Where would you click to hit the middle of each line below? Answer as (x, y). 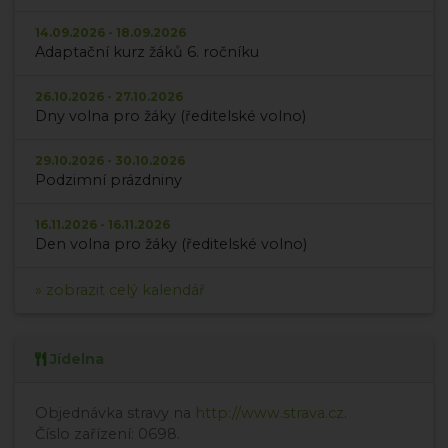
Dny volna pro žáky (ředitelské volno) (170, 116)
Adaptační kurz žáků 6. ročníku (147, 52)
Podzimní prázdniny (108, 180)
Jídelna (77, 359)
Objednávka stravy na (115, 413)
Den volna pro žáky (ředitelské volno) (171, 244)
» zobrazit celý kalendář (120, 290)
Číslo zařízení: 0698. (107, 434)
